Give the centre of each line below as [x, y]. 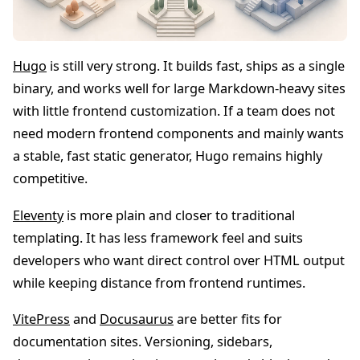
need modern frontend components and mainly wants [178, 134]
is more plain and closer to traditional [179, 215]
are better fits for [228, 319]
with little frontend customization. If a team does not [174, 111]
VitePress [41, 319]
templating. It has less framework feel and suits [158, 237]
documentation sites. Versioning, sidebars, [143, 341]
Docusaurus [137, 319]
